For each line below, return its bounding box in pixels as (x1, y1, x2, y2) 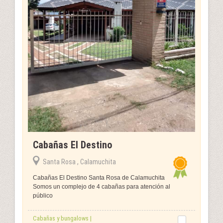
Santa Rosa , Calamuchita (43, 157, 116, 166)
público (33, 192, 53, 199)
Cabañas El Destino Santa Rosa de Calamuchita (33, 174, 165, 181)
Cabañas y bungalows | (33, 214, 92, 222)
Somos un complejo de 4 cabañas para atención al (33, 183, 170, 190)
